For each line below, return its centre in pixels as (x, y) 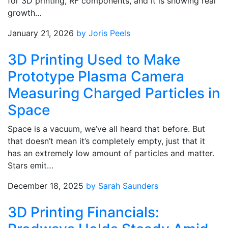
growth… (25, 13)
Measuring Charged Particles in (114, 93)
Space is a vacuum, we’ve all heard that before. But (106, 129)
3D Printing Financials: (83, 212)
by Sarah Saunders (122, 186)
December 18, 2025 (46, 186)
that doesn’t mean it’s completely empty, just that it (106, 141)
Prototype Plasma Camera (96, 76)
